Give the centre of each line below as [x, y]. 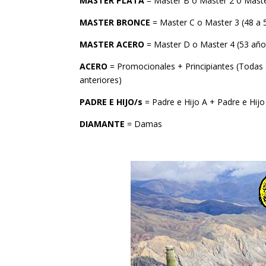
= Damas [144, 124]
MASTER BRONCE [115, 23]
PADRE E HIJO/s [111, 102]
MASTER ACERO [112, 45]
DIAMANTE [102, 124]
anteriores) [101, 80]
